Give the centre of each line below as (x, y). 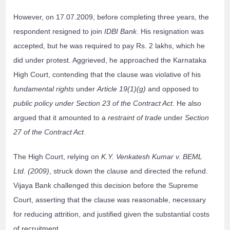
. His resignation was (170, 32)
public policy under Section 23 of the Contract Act (93, 103)
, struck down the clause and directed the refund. (129, 171)
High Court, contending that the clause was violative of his (107, 75)
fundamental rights (44, 89)
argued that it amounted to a (61, 118)
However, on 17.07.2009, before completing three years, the (111, 17)
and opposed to (172, 89)
